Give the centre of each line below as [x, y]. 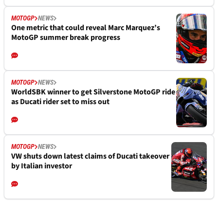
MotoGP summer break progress [66, 38]
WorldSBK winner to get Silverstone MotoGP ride [93, 92]
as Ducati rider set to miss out [60, 102]
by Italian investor [42, 166]
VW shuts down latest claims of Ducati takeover [90, 156]
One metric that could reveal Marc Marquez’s [86, 28]
